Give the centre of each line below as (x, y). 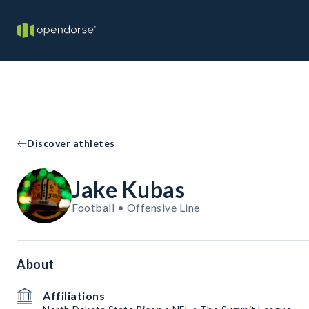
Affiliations (74, 296)
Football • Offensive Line (136, 207)
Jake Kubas (128, 189)
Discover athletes (71, 143)
